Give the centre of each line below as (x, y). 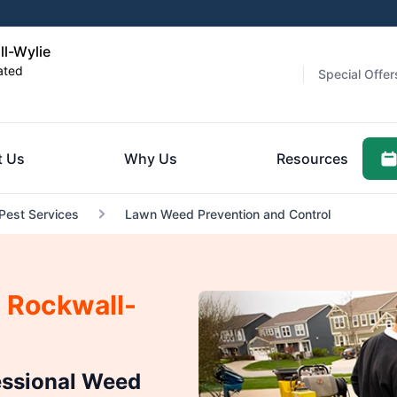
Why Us (150, 159)
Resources (312, 159)
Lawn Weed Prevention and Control (227, 214)
